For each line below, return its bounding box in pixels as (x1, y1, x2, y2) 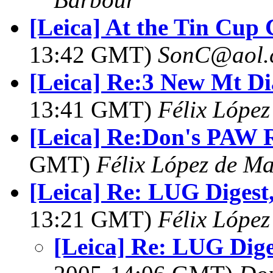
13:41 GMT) (29, 96, 158, 122)
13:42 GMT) (29, 41, 158, 68)
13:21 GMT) (29, 206, 158, 232)
